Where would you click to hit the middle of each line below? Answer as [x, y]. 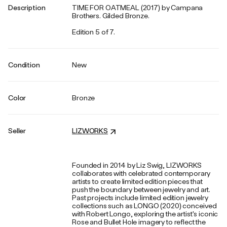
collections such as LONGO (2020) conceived [145, 205]
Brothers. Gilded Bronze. [111, 15]
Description [27, 7]
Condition [24, 65]
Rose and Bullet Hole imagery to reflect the [139, 222]
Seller [17, 130]
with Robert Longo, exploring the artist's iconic [145, 214]
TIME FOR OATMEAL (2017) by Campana [138, 7]
